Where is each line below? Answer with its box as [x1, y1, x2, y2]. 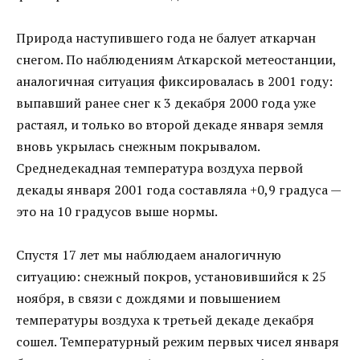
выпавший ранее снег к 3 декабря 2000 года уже [16, 93, 316, 112]
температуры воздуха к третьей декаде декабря [16, 310, 314, 329]
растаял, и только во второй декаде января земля [16, 115, 324, 133]
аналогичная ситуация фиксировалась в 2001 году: [16, 72, 333, 90]
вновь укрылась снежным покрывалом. [16, 137, 260, 155]
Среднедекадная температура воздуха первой [16, 158, 303, 177]
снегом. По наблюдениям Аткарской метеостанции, [16, 50, 336, 68]
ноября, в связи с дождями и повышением [16, 288, 280, 307]
